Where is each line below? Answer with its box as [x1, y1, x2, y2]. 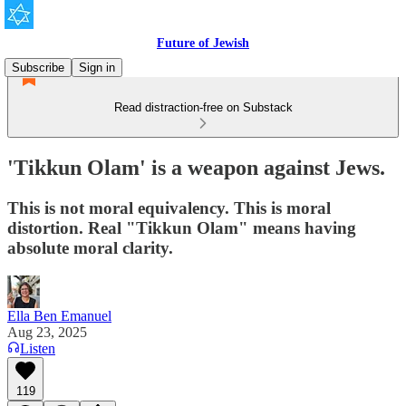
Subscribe [12, 61, 64, 74]
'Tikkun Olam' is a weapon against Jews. [7, 155, 385, 179]
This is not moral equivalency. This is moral [7, 198, 331, 217]
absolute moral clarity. [7, 237, 173, 257]
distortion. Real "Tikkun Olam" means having [7, 217, 356, 237]
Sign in [79, 61, 115, 74]
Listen [20, 340, 55, 356]
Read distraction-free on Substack [113, 101, 293, 114]
